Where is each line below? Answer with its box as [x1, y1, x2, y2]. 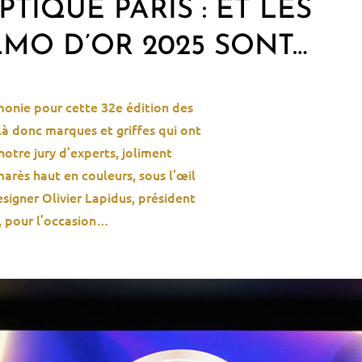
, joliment [115, 143, 172, 162]
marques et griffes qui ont [44, 120, 201, 139]
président [138, 188, 196, 207]
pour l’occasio [5, 211, 90, 229]
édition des [123, 98, 194, 116]
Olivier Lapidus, [42, 188, 139, 207]
